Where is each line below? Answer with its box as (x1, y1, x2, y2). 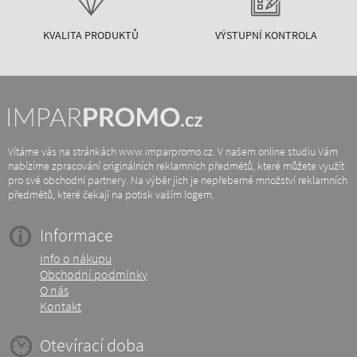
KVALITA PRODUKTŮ (42, 28, 139, 42)
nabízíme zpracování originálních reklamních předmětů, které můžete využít (8, 159, 344, 173)
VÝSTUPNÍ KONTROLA (215, 28, 318, 42)
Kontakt (40, 298, 81, 314)
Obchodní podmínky (40, 266, 147, 282)
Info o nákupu (40, 250, 112, 266)
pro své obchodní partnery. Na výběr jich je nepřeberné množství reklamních (8, 173, 347, 187)
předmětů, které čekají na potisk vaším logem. (8, 187, 217, 202)
